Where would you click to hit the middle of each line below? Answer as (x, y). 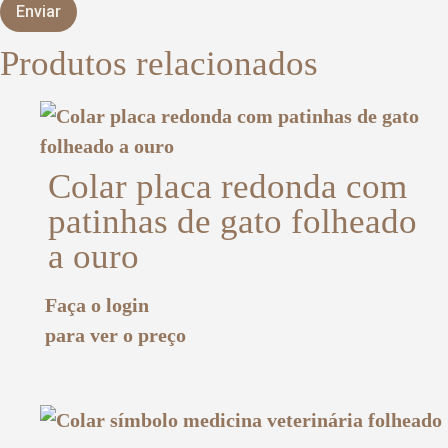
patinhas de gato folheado (232, 222)
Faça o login (97, 305)
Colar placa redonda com (227, 187)
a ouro (93, 257)
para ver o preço (115, 335)
